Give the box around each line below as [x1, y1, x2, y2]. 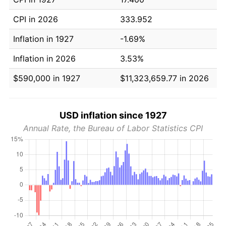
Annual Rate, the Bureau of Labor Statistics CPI [23, 123, 203, 133]
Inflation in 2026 [13, 53, 76, 64]
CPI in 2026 [13, 14, 58, 24]
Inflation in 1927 [13, 33, 74, 44]
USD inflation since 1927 [59, 109, 167, 121]
